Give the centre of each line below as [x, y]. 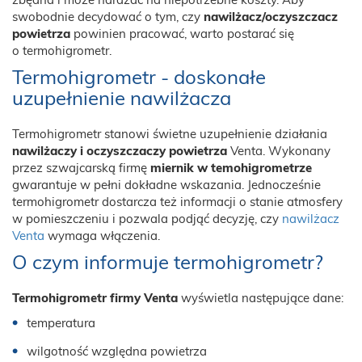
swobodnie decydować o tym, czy [108, 18]
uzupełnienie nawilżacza [122, 100]
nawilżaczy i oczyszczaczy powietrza [120, 152]
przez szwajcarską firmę [81, 169]
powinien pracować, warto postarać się [182, 35]
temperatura [61, 324]
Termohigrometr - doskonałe [139, 79]
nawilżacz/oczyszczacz [271, 18]
